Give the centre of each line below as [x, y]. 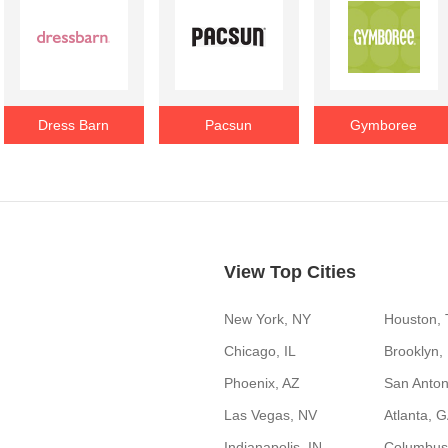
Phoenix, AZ [262, 383]
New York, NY [267, 319]
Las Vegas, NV [270, 415]
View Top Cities [290, 272]
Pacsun [229, 125]
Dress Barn [74, 125]
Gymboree [384, 125]
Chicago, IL [260, 351]
